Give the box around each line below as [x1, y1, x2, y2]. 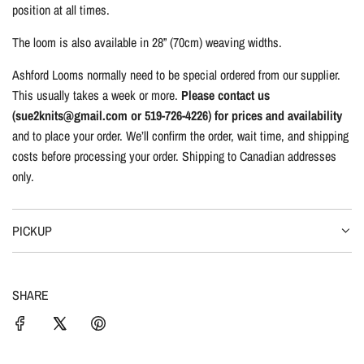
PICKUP [12, 221, 52, 240]
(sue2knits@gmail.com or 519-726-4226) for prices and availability [12, 106, 342, 124]
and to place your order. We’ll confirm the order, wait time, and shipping [12, 126, 349, 145]
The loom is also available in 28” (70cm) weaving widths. [12, 32, 282, 51]
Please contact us [181, 85, 270, 104]
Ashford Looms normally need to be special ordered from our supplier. [12, 65, 340, 84]
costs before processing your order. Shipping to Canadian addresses [12, 146, 336, 165]
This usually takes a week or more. [12, 85, 181, 104]
